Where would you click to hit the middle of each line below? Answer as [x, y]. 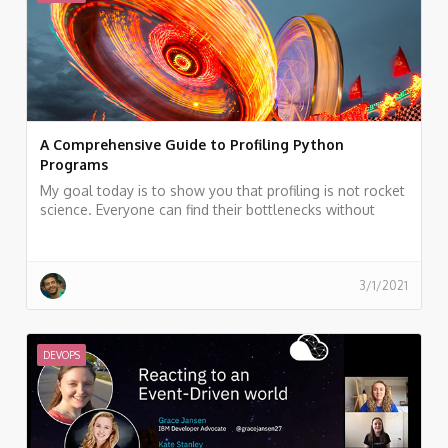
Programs [74, 164]
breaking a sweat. [97, 228]
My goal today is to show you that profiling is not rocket [222, 190]
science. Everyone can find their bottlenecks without [207, 209]
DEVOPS [61, 354]
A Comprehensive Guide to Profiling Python [192, 144]
